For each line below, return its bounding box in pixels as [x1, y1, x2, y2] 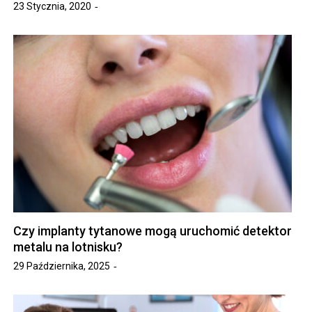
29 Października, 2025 [13, 260, 111, 272]
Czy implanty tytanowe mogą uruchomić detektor [13, 223, 292, 238]
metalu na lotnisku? [13, 239, 123, 254]
